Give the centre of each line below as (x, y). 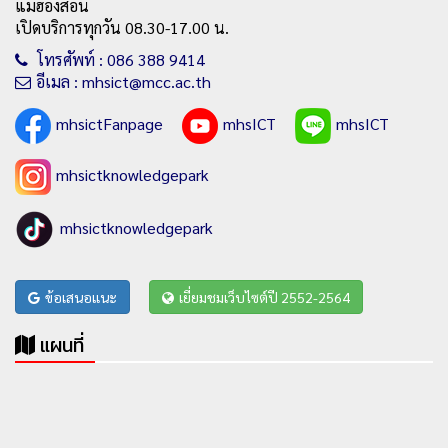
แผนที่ (62, 344)
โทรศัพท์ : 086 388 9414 (119, 59)
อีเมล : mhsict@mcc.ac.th (123, 81)
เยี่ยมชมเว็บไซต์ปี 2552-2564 (264, 296)
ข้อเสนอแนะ (81, 296)
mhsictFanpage (109, 123)
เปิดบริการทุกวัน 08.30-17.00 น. (122, 27)
